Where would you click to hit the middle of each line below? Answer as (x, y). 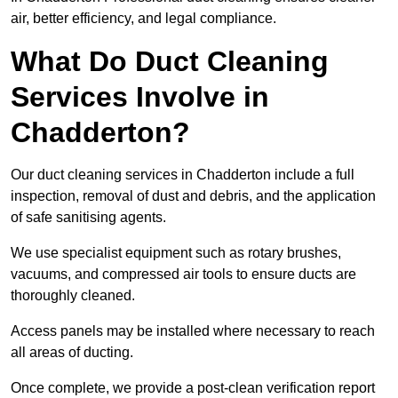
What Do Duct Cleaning (170, 62)
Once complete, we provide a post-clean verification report (193, 388)
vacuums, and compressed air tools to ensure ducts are (183, 275)
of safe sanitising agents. (88, 218)
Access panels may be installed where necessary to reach (193, 331)
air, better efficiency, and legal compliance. (143, 19)
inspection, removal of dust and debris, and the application (193, 196)
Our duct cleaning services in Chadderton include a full (183, 175)
